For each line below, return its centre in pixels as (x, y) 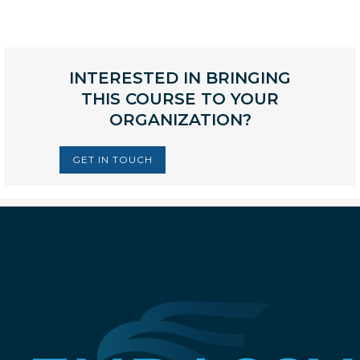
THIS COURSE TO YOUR (180, 98)
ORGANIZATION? (180, 119)
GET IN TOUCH (112, 159)
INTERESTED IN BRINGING (180, 78)
